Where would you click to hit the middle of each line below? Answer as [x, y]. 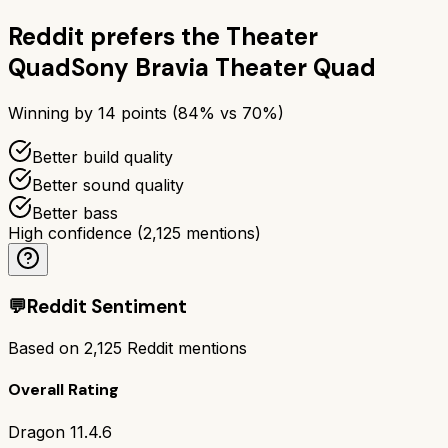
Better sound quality [108, 184]
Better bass [75, 212]
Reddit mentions [184, 348]
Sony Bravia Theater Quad [223, 67]
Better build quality [102, 156]
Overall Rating [63, 390]
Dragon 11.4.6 [60, 431]
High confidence [70, 232]
